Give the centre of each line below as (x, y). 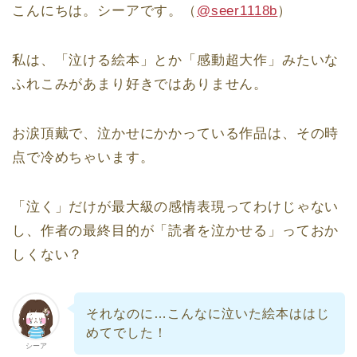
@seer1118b (237, 11)
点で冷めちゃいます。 (83, 158)
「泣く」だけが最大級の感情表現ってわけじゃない (176, 207)
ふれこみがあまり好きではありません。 (140, 84)
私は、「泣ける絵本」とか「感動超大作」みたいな (176, 61)
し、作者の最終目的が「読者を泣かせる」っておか (176, 231)
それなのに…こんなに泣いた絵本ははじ (208, 313)
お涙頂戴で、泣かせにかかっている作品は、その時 (176, 134)
